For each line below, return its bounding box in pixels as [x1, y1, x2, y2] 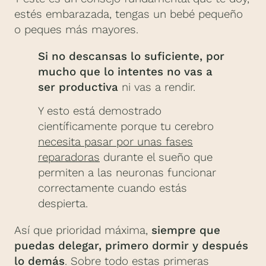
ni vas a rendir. [118, 80, 195, 94]
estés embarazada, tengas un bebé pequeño [14, 7, 243, 21]
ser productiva [38, 80, 118, 94]
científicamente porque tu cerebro [38, 119, 214, 133]
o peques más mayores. [14, 23, 142, 36]
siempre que [151, 223, 220, 237]
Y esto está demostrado [38, 104, 161, 118]
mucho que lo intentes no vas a [38, 65, 213, 78]
